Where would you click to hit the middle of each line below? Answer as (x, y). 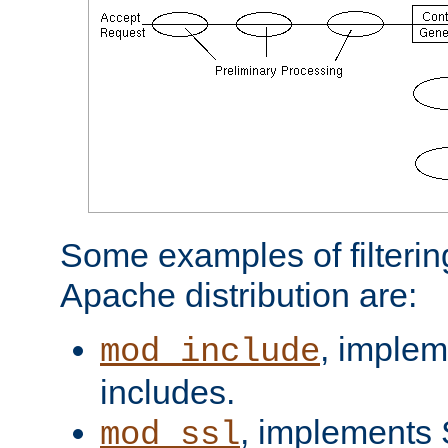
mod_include (210, 351)
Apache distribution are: (238, 294)
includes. (167, 391)
